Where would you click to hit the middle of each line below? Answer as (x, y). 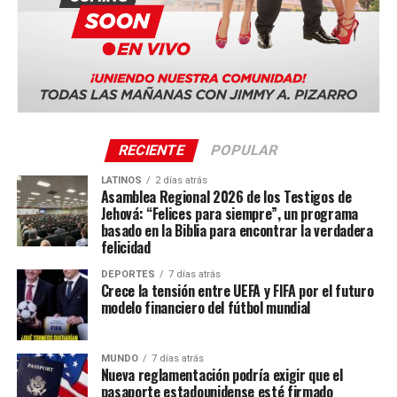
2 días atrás (181, 180)
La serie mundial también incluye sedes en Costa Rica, (185, 74)
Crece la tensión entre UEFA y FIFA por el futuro (237, 290)
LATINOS (121, 180)
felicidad (125, 247)
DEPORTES (128, 274)
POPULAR (245, 150)
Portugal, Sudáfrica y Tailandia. (110, 96)
